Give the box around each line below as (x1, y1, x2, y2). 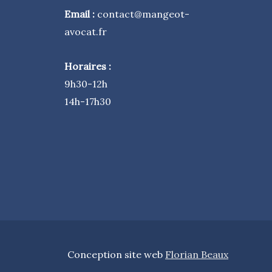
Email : (64, 7, 97, 20)
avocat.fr (64, 25, 107, 38)
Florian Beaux (165, 248, 228, 261)
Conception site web (67, 248, 165, 261)
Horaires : (64, 59, 111, 72)
